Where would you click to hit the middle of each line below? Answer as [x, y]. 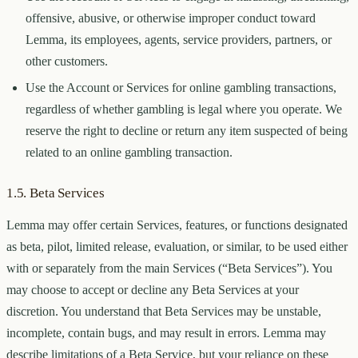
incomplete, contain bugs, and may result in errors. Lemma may [166, 333]
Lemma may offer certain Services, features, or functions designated [177, 225]
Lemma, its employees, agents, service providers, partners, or [179, 40]
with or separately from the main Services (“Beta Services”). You [169, 268]
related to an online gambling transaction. [129, 153]
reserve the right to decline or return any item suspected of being [187, 131]
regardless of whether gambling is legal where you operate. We [184, 109]
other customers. [67, 62]
